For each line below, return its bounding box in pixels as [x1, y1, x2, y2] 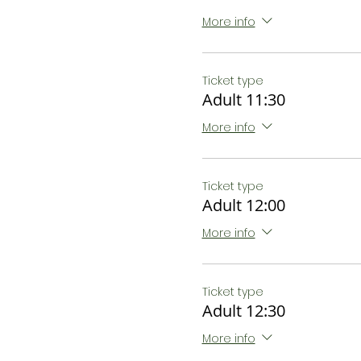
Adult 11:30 [201, 89, 285, 111]
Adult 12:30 [201, 300, 285, 322]
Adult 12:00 [201, 194, 285, 217]
